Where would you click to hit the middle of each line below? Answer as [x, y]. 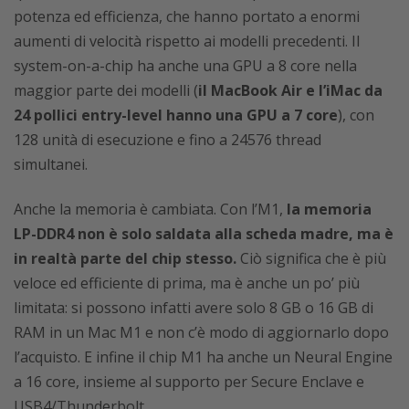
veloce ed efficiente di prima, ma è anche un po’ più [187, 283]
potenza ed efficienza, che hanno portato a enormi [187, 16]
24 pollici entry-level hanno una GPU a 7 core [176, 115]
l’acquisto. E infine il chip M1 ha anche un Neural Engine [203, 357]
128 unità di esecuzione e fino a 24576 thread [168, 140]
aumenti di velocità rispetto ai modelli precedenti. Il [187, 41]
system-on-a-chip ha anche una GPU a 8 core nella [185, 66]
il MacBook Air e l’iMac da [290, 90]
